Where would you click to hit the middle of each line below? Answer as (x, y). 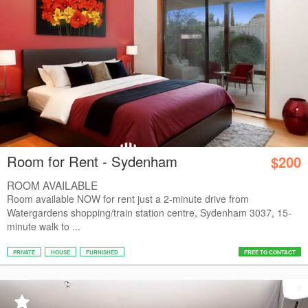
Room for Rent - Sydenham (92, 161)
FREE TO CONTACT (270, 252)
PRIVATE (24, 252)
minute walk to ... (44, 226)
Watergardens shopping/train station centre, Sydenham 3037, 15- (149, 212)
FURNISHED (102, 252)
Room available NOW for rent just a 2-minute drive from (128, 199)
